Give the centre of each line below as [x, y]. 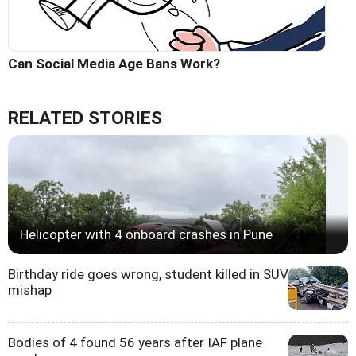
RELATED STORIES [85, 118]
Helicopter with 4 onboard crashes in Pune [146, 234]
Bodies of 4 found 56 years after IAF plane [135, 342]
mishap [30, 290]
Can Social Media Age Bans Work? [114, 63]
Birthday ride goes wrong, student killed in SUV [148, 274]
